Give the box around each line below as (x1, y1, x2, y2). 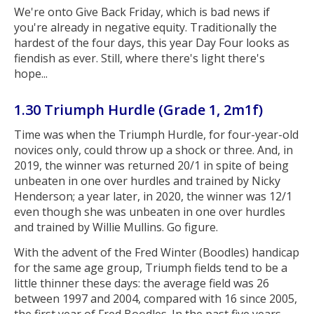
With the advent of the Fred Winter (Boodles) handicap (14, 244, 299, 260)
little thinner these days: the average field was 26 (14, 275, 269, 291)
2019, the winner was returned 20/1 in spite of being (14, 158, 289, 174)
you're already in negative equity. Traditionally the (14, 19, 277, 35)
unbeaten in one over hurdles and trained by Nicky (14, 173, 280, 189)
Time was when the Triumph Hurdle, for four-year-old (14, 127, 299, 143)
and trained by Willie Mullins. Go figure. (14, 219, 218, 235)
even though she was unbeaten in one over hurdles (14, 204, 285, 220)
